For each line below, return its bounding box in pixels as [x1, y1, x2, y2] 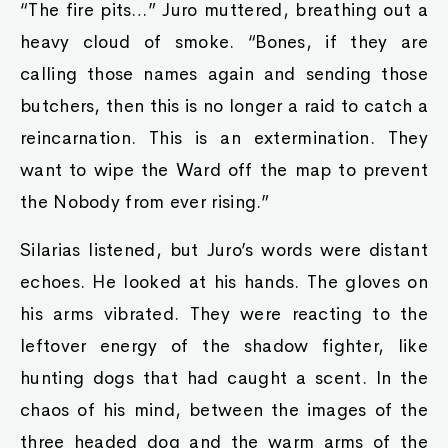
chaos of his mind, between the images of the [20, 399, 428, 421]
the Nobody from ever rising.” [20, 191, 270, 213]
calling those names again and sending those [20, 63, 428, 85]
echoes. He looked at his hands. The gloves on [20, 271, 428, 293]
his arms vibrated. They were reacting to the [20, 303, 428, 325]
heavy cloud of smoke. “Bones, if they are [20, 31, 428, 53]
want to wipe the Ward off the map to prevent [20, 159, 428, 181]
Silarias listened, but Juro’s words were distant [20, 239, 428, 261]
